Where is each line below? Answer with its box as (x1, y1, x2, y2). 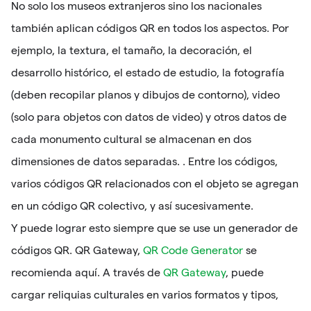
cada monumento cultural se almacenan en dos (11, 133, 251, 145)
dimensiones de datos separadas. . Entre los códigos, (11, 155, 278, 167)
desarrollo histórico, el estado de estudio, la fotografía (11, 66, 285, 78)
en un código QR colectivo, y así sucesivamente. (11, 199, 253, 212)
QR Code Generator (143, 244, 243, 256)
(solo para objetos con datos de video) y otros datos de (11, 110, 287, 123)
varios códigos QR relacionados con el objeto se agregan (11, 177, 299, 190)
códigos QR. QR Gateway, (11, 244, 143, 256)
